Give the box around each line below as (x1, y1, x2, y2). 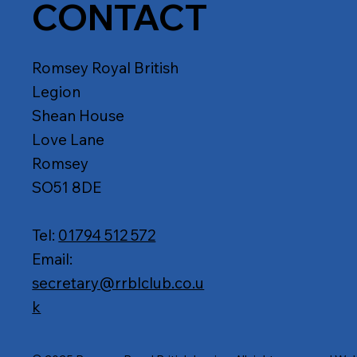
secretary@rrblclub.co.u (32, 273, 205, 292)
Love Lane (32, 129, 105, 149)
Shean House (32, 105, 125, 125)
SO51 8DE (32, 177, 102, 197)
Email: (32, 249, 73, 269)
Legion (32, 81, 81, 101)
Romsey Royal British (32, 57, 179, 77)
